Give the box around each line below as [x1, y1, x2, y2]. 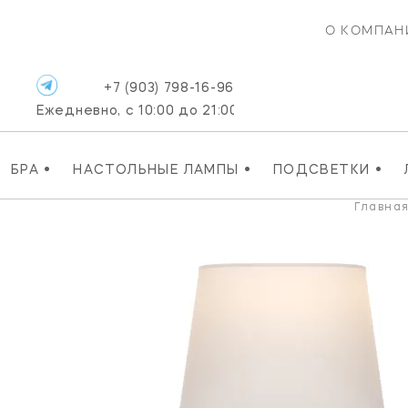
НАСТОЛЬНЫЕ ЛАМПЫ [73, 163, 244, 177]
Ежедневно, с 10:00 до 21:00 [36, 105, 239, 117]
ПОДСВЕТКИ [272, 163, 375, 177]
